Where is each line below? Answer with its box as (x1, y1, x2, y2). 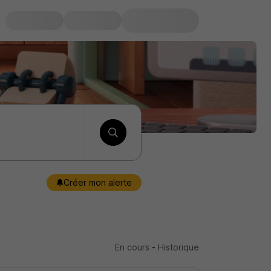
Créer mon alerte (64, 177, 132, 188)
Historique (157, 242, 199, 252)
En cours (114, 242, 149, 252)
